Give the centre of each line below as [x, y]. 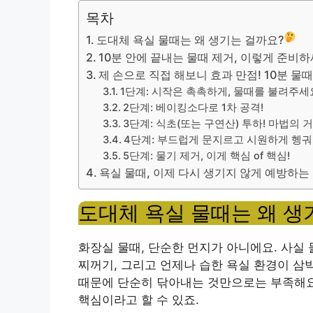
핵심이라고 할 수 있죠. [139, 299]
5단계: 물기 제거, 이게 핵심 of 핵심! [207, 155]
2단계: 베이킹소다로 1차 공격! [194, 107]
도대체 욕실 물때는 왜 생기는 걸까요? [190, 39]
